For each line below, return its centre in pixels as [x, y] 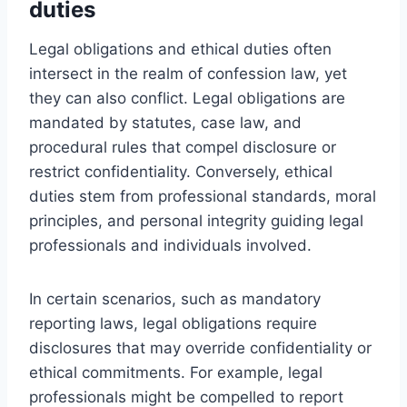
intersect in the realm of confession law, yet [188, 73]
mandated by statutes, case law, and [165, 122]
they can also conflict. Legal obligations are [187, 98]
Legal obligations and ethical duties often [180, 49]
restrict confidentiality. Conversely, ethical [181, 171]
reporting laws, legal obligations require [173, 323]
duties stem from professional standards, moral [203, 196]
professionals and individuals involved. [170, 245]
